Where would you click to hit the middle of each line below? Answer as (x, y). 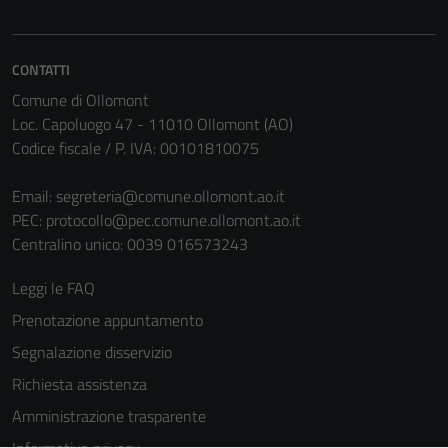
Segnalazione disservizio (92, 352)
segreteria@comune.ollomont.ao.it (170, 196)
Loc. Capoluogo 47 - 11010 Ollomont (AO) (152, 124)
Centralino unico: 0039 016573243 (130, 244)
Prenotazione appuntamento (107, 320)
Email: (34, 196)
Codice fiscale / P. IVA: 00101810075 (135, 148)
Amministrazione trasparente (109, 416)
